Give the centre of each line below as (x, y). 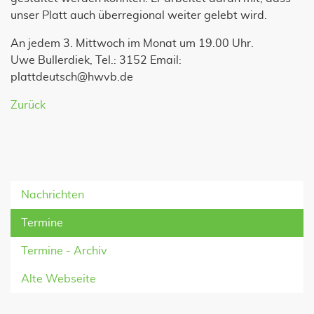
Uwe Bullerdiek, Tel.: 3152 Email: (96, 60)
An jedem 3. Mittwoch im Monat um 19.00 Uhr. (132, 43)
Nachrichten (53, 195)
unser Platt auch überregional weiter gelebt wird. (139, 15)
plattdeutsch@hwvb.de (72, 77)
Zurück (28, 105)
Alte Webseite (59, 279)
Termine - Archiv (64, 251)
